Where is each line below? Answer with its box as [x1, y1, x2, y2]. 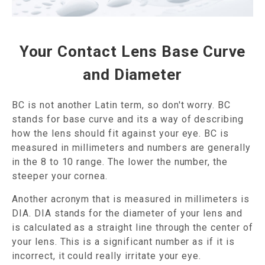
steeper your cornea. [12, 170, 108, 182]
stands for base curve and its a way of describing [12, 114, 244, 125]
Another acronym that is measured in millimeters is [12, 193, 250, 205]
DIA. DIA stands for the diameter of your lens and [12, 208, 243, 219]
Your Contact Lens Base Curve [19, 43, 246, 61]
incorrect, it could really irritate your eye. [12, 250, 202, 262]
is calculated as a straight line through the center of [12, 222, 253, 234]
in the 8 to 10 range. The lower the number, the [12, 156, 228, 168]
